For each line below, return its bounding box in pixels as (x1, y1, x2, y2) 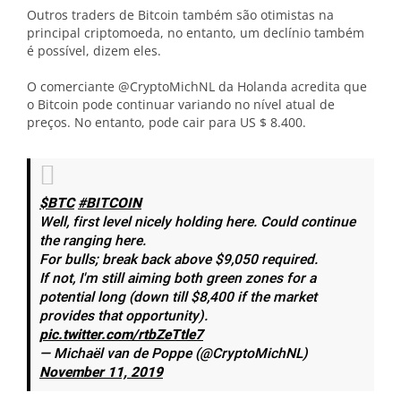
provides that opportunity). (39, 306, 208, 327)
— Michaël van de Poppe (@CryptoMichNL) (39, 344, 308, 364)
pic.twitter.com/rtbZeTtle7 (39, 325, 203, 346)
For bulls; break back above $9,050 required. (39, 250, 318, 270)
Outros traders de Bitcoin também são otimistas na (27, 6, 334, 23)
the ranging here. (39, 231, 146, 252)
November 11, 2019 (39, 363, 163, 383)
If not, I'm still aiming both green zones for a (39, 269, 316, 289)
